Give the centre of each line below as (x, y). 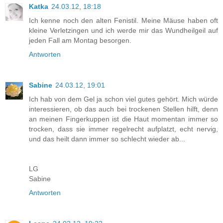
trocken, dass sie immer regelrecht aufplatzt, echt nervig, (123, 129)
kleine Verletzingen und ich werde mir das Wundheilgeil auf (123, 31)
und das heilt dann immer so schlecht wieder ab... (107, 139)
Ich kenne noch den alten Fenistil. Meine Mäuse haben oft (123, 21)
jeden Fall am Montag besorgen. (80, 41)
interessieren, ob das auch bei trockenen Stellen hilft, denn (123, 109)
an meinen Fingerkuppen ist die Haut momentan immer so (123, 119)
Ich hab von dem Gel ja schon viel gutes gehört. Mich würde (123, 99)
